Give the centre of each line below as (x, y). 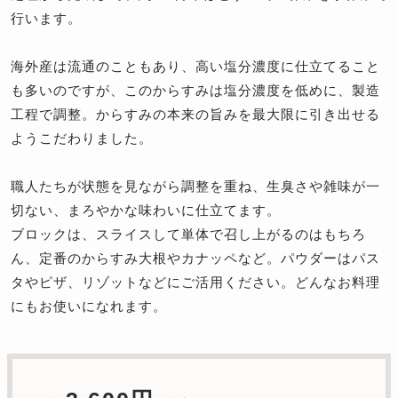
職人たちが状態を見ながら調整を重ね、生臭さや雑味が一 (195, 187)
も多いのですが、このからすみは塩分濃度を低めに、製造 (195, 91)
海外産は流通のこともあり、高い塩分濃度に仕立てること (195, 67)
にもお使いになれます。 (89, 306)
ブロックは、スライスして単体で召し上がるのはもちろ (188, 235)
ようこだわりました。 (82, 139)
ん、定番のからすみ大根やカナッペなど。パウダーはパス (195, 259)
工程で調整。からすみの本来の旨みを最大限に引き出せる (195, 115)
